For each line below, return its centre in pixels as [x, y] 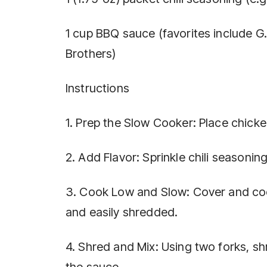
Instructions [97, 88]
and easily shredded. [122, 212]
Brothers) [91, 53]
